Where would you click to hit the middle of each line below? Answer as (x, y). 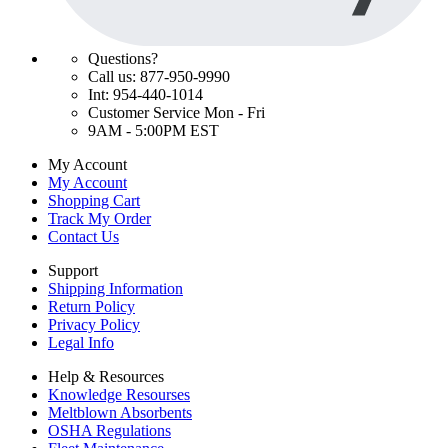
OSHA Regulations (109, 431)
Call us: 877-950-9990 (159, 77)
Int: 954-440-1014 (145, 95)
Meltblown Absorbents (120, 413)
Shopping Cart (94, 201)
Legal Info (81, 343)
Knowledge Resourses (119, 395)
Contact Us (83, 237)
